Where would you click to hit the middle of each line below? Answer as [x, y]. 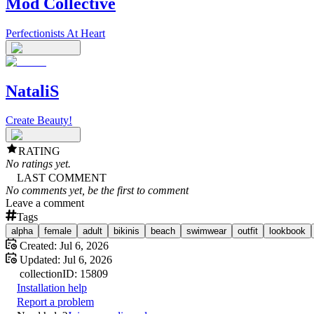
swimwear [206, 231]
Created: [37, 246]
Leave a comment [45, 203]
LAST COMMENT [62, 178]
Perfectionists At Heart [55, 33]
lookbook [287, 231]
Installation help [52, 288]
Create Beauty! [39, 121]
